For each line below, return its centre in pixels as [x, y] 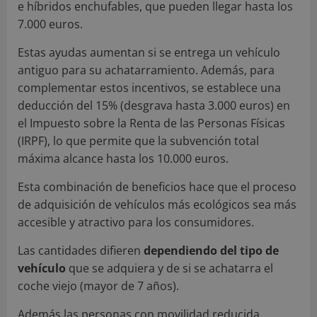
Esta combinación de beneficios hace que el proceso [157, 186]
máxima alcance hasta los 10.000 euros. [123, 158]
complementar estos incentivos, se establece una [149, 87]
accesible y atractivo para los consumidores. [136, 222]
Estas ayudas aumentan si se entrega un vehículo [149, 52]
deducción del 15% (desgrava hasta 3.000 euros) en [154, 105]
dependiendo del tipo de [211, 250]
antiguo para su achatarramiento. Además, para [146, 70]
